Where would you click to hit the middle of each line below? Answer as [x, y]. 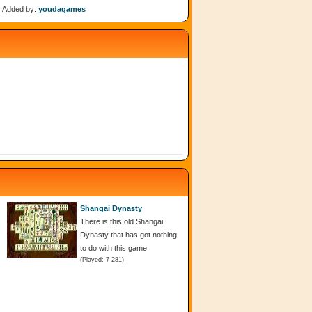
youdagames [62, 9]
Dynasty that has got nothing [128, 234]
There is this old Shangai [122, 221]
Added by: [20, 9]
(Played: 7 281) [102, 259]
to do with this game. [115, 248]
